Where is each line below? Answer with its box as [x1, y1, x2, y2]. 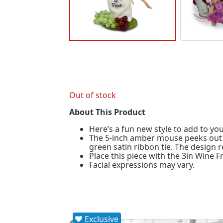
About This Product [69, 106, 146, 117]
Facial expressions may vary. [89, 159, 195, 170]
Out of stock [69, 89, 116, 101]
